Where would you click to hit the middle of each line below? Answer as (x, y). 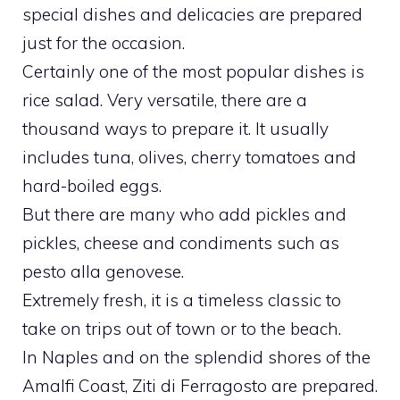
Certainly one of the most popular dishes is (193, 71)
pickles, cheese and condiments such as (181, 242)
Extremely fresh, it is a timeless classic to (182, 300)
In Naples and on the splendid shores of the (196, 357)
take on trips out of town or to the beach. (182, 328)
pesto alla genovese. (103, 271)
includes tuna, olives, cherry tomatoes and (189, 157)
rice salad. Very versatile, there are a (165, 100)
